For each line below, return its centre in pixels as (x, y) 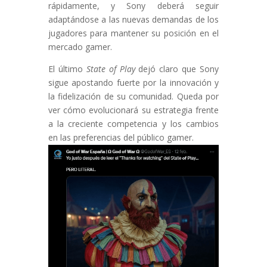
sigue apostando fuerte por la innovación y (133, 83)
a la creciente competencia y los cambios (133, 124)
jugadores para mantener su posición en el (133, 33)
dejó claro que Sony (177, 69)
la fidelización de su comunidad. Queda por (133, 97)
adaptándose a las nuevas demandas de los (133, 20)
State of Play (111, 69)
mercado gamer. (80, 47)
